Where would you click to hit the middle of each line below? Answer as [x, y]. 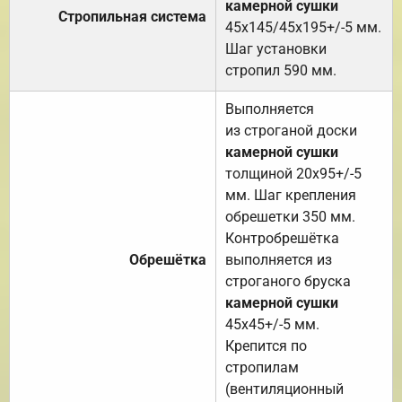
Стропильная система [132, 16]
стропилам [262, 367]
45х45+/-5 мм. [272, 324]
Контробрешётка [282, 238]
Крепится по [266, 345]
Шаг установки [276, 48]
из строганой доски [291, 130]
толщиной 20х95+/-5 [293, 173]
